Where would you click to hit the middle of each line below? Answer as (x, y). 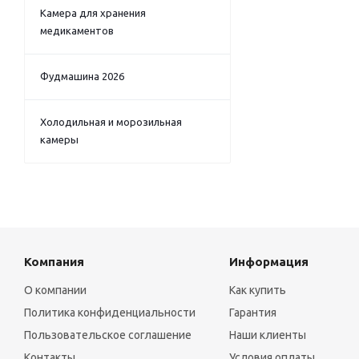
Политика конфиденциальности (110, 313)
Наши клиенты (267, 335)
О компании (55, 290)
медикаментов (77, 30)
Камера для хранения (93, 13)
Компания (54, 262)
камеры (59, 139)
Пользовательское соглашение (108, 335)
